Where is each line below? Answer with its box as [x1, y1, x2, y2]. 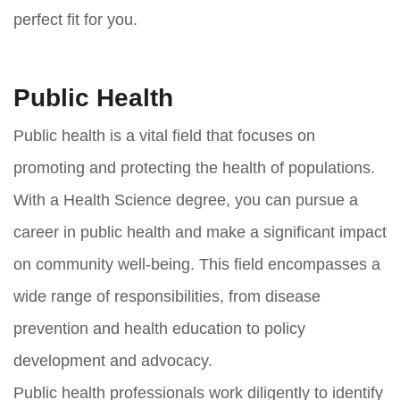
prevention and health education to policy [13, 319, 305, 337]
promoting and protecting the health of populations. [13, 158, 375, 177]
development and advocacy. [13, 351, 212, 370]
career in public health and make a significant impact [13, 222, 387, 241]
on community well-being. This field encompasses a [13, 254, 380, 273]
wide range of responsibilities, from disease [13, 287, 321, 305]
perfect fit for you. [13, 10, 137, 29]
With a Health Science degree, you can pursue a [13, 190, 358, 209]
